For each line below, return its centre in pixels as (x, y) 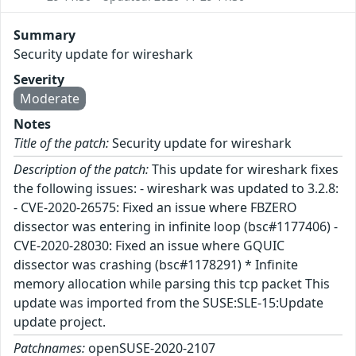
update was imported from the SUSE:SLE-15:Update (168, 302)
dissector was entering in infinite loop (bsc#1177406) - (176, 226)
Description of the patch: (81, 169)
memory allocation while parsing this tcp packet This (172, 283)
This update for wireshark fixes (244, 169)
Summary (44, 35)
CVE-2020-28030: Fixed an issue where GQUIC (149, 245)
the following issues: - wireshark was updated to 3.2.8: (176, 188)
